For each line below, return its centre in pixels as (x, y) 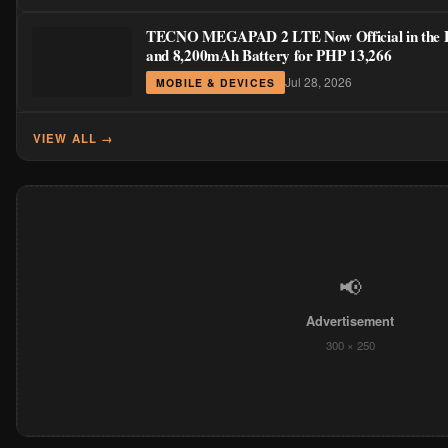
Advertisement (350, 320)
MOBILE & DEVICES (215, 82)
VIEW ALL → (74, 138)
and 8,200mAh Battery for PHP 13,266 (269, 54)
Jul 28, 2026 (318, 82)
